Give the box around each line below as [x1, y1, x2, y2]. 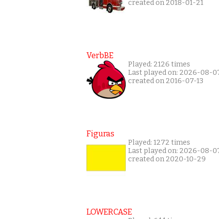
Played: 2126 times [128, 60, 190, 68]
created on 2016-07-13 [128, 76, 203, 85]
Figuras [87, 129, 114, 138]
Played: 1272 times [128, 138, 190, 147]
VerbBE [87, 50, 113, 60]
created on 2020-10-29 [128, 154, 206, 163]
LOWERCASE [87, 207, 132, 217]
